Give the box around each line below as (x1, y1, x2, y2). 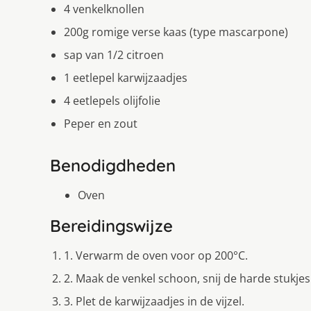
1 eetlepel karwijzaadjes (64, 69, 187, 85)
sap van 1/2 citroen (64, 47, 164, 62)
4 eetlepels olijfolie (64, 92, 160, 108)
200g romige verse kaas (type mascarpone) (64, 24, 288, 40)
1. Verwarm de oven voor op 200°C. (64, 247, 248, 263)
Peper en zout (64, 115, 137, 131)
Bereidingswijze (50, 215, 173, 236)
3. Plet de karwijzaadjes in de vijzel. (64, 293, 244, 309)
